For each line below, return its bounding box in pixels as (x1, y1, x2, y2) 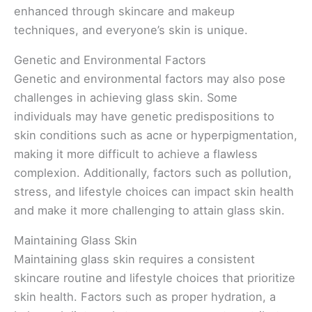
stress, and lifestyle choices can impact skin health (14, 185, 294, 199)
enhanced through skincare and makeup (14, 3, 235, 18)
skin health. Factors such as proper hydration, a (14, 290, 276, 304)
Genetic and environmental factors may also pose (14, 72, 286, 86)
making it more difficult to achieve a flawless (14, 147, 258, 162)
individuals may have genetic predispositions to (14, 109, 274, 124)
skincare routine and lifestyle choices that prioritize (14, 271, 295, 286)
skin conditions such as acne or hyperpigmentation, (14, 128, 297, 143)
